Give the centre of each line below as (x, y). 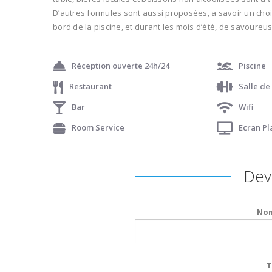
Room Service (98, 127)
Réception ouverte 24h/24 (121, 65)
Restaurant (90, 86)
